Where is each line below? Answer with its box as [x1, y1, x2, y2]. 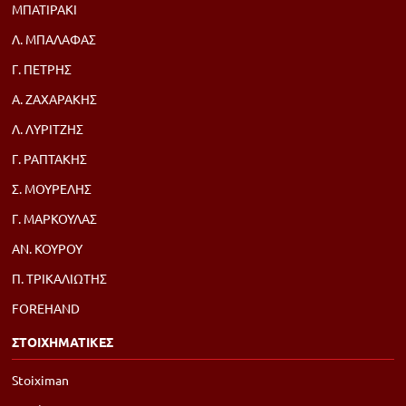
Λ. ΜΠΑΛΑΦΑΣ [12, 31, 96, 47]
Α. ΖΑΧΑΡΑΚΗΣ [12, 91, 97, 107]
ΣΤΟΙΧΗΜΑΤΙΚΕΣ [12, 333, 113, 350]
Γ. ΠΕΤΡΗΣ [12, 61, 72, 77]
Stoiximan [12, 372, 69, 388]
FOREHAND [12, 300, 80, 316]
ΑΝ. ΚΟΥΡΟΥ [12, 240, 82, 256]
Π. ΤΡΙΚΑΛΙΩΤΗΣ [12, 270, 107, 286]
